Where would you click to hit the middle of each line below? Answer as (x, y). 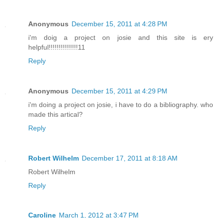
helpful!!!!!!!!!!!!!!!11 (57, 47)
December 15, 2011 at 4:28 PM (119, 24)
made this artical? (55, 114)
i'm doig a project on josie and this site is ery (121, 37)
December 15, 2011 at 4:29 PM (119, 91)
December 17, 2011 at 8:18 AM (130, 158)
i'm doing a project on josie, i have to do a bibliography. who (121, 104)
